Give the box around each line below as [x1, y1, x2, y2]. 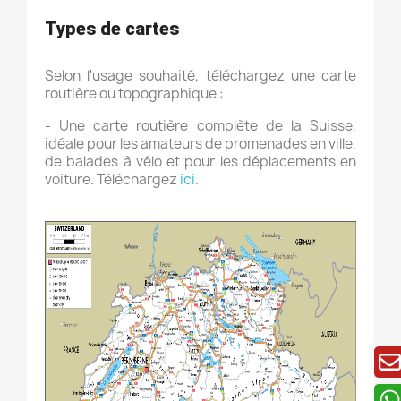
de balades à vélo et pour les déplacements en [45, 152, 356, 171]
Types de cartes [45, 18, 179, 39]
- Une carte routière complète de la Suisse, [45, 116, 356, 135]
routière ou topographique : [45, 84, 224, 103]
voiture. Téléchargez [45, 170, 180, 189]
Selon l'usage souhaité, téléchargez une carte [45, 66, 356, 85]
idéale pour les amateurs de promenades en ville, [45, 134, 356, 153]
